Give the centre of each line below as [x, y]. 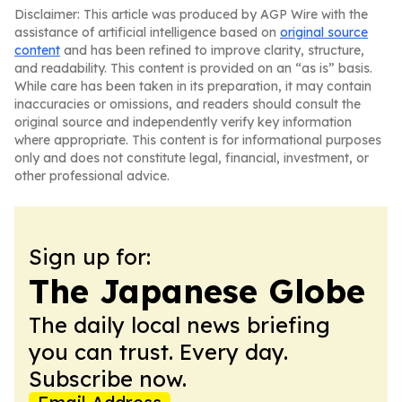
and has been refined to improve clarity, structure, [212, 50]
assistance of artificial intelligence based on [147, 32]
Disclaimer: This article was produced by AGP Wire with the [191, 14]
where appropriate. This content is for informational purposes [198, 140]
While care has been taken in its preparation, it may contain [193, 86]
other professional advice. [92, 176]
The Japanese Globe [197, 291]
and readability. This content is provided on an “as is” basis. [193, 68]
